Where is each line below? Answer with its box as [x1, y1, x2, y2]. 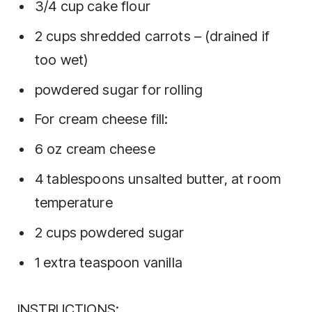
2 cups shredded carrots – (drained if [35, 27, 270, 45]
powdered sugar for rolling [35, 81, 203, 98]
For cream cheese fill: [35, 111, 169, 128]
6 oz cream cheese [35, 141, 155, 158]
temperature [35, 194, 113, 211]
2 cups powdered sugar [35, 224, 185, 241]
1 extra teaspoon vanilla [35, 253, 182, 271]
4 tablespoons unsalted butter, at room [35, 171, 281, 187]
